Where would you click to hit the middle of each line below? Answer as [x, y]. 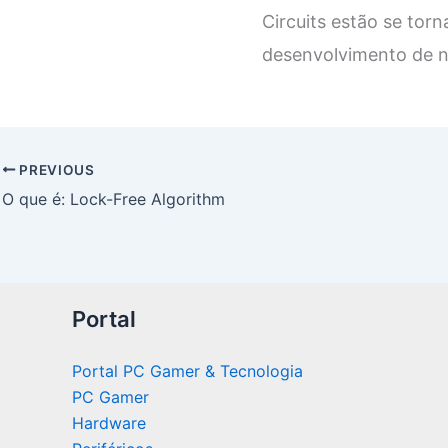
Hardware [109, 423]
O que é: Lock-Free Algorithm [113, 198]
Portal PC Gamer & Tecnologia [187, 371]
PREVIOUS [55, 169]
